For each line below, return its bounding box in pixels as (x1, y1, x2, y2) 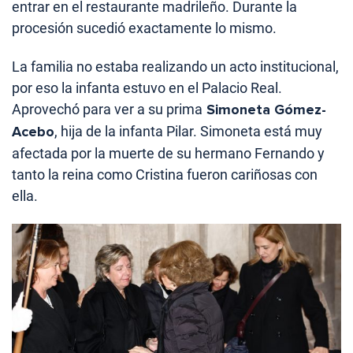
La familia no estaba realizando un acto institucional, (12, 58, 339, 76)
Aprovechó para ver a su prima (12, 101, 203, 118)
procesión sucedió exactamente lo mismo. (12, 20, 277, 37)
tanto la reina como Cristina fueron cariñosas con (12, 166, 318, 184)
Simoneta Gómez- (203, 101, 326, 119)
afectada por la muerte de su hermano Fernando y (12, 145, 325, 162)
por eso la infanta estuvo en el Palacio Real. (12, 80, 282, 97)
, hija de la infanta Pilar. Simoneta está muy (54, 123, 322, 140)
